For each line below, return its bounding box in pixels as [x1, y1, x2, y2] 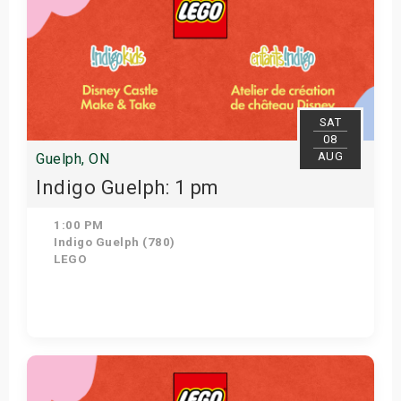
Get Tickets [157, 348, 229, 363]
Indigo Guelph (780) [50, 235, 175, 249]
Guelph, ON [36, 150, 109, 167]
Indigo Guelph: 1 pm [36, 176, 219, 199]
